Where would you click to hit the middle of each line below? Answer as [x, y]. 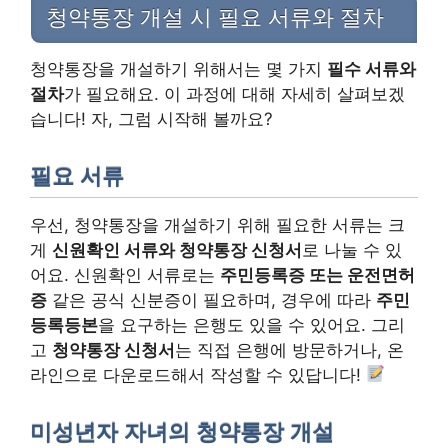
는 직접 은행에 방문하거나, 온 [289, 349]
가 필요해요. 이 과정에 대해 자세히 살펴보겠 [234, 93]
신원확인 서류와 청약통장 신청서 [177, 249]
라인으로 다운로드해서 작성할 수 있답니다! [198, 374]
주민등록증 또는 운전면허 [317, 274]
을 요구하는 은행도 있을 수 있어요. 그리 [251, 324]
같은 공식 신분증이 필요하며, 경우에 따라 [211, 299]
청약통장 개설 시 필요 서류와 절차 [215, 17]
